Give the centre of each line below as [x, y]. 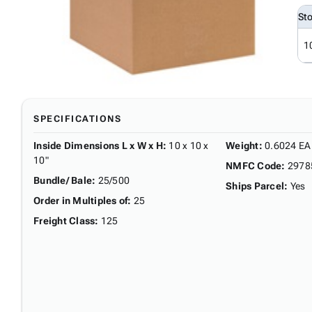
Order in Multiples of [81, 200]
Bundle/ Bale [63, 180]
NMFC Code [254, 165]
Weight [242, 145]
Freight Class [64, 220]
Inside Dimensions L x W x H [98, 145]
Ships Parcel [255, 186]
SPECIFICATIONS [77, 118]
